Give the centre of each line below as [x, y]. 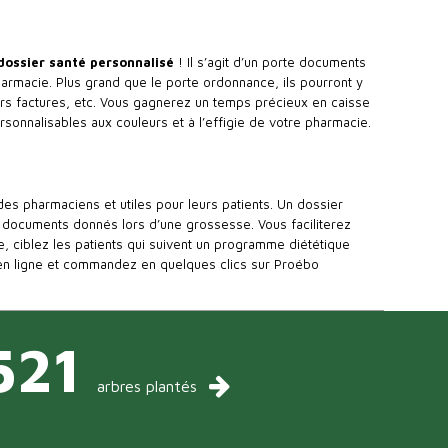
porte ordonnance [220, 81]
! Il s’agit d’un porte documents [270, 61]
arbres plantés [146, 385]
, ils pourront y [319, 81]
